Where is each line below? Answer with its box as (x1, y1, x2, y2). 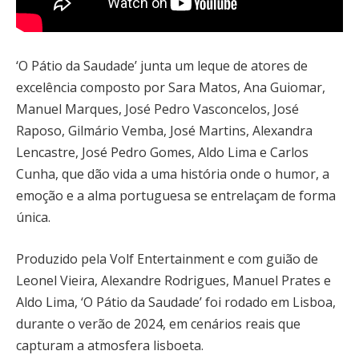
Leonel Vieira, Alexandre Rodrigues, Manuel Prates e (16, 271, 331, 289)
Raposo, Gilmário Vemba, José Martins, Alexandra (16, 122, 313, 140)
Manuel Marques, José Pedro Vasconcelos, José (16, 100, 299, 119)
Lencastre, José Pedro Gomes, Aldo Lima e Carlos (16, 143, 309, 162)
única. (16, 208, 50, 227)
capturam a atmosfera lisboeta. (16, 336, 204, 354)
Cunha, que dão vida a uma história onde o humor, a (16, 165, 329, 184)
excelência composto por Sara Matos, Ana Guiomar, (16, 79, 325, 97)
